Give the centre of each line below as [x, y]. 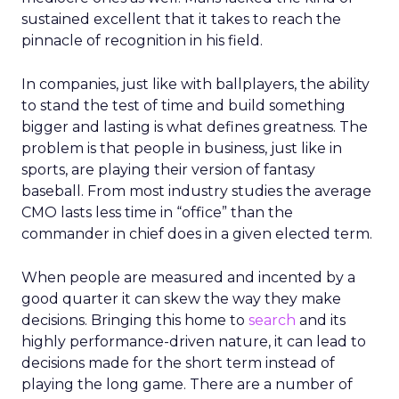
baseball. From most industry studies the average [196, 191]
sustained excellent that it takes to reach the [181, 19]
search [272, 320]
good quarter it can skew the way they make [181, 299]
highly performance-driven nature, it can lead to [194, 342]
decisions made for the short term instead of [178, 363]
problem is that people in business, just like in [182, 148]
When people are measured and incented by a [188, 277]
